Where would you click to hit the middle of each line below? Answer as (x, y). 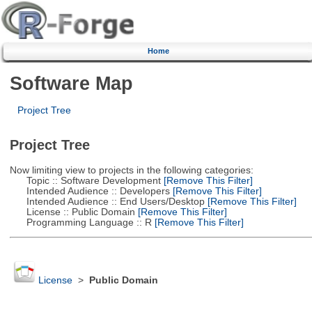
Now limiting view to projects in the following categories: (131, 170)
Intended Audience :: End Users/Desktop (107, 201)
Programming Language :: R (80, 222)
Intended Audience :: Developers (89, 191)
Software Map (71, 83)
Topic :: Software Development (85, 180)
